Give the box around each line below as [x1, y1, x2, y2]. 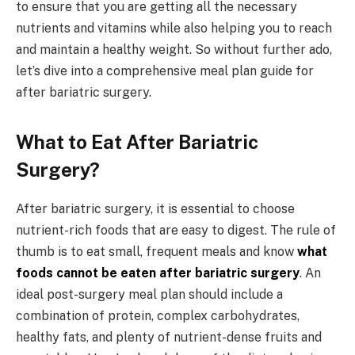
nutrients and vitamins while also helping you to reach [16, 20, 332, 36]
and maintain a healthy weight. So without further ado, [16, 41, 332, 57]
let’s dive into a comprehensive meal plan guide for [16, 63, 314, 78]
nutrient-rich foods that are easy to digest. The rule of [16, 222, 336, 238]
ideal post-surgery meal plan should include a [16, 286, 283, 302]
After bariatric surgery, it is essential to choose [16, 200, 295, 216]
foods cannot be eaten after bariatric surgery [16, 265, 300, 281]
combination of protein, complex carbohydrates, [16, 307, 300, 323]
